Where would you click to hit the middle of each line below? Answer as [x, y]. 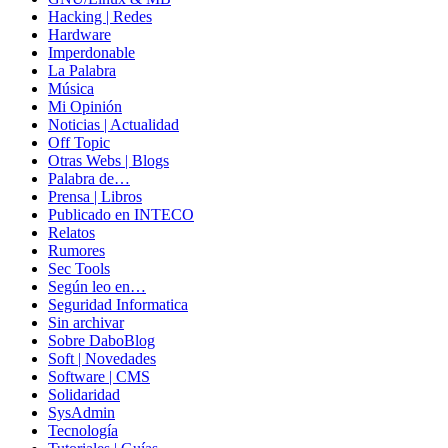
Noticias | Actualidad [113, 125]
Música [71, 89]
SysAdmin [81, 413]
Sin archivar [86, 323]
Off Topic [79, 143]
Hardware [79, 35]
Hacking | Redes [100, 17]
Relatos [71, 233]
